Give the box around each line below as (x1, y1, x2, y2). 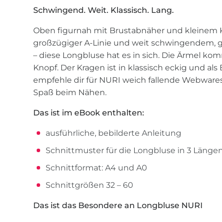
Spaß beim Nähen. (33, 88, 107, 98)
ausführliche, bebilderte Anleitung (46, 128, 182, 138)
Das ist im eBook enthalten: (33, 108, 145, 118)
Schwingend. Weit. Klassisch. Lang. (33, 5, 174, 15)
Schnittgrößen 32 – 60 (46, 180, 134, 190)
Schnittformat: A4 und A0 (46, 163, 148, 173)
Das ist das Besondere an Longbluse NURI (33, 201, 203, 211)
